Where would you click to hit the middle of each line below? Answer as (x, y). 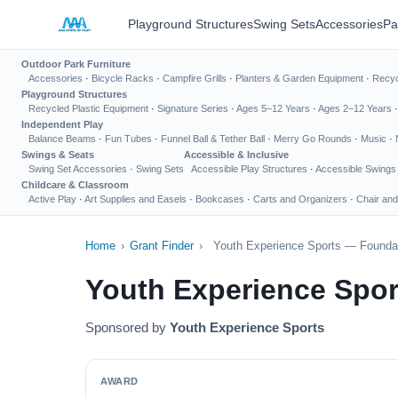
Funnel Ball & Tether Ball (213, 139)
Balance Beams (62, 139)
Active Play (52, 199)
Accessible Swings (356, 169)
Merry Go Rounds (313, 139)
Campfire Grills (195, 78)
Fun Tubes (128, 139)
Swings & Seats (58, 155)
